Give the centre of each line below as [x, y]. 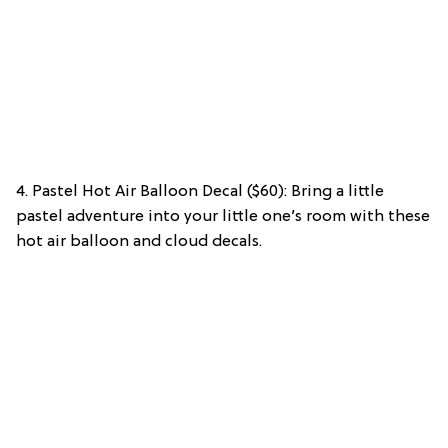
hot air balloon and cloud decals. [139, 242]
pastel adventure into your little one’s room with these [223, 217]
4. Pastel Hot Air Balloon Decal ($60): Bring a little [200, 192]
